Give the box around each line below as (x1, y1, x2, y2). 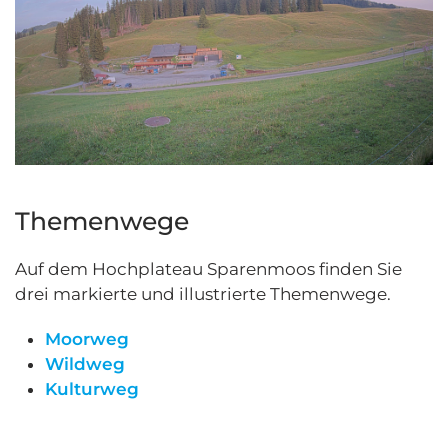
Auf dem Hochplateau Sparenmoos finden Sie (15, 259, 402, 280)
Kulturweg (45, 379, 139, 400)
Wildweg (45, 354, 125, 375)
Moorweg (45, 329, 129, 350)
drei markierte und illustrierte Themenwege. (15, 284, 391, 305)
